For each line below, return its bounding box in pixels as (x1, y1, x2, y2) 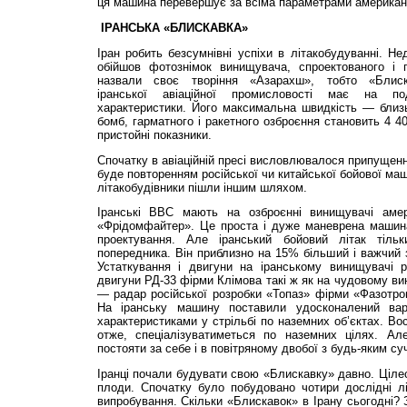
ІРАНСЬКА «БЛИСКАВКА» (96, 20, 248, 35)
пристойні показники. (96, 127, 212, 142)
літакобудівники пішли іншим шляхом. (96, 180, 307, 194)
